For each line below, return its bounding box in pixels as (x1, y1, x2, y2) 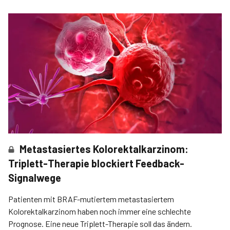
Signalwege (8, 171, 61, 184)
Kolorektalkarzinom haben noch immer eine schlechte (8, 206, 191, 217)
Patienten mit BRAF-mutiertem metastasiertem (8, 194, 174, 204)
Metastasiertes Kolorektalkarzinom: (20, 143, 189, 156)
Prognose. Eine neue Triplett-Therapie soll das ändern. (8, 219, 193, 229)
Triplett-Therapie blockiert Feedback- (8, 157, 184, 170)
